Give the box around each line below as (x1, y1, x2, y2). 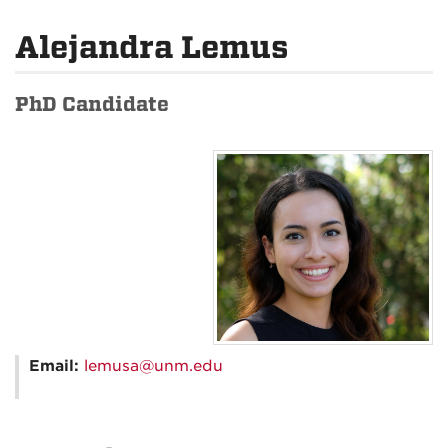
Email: (29, 356, 84, 375)
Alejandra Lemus (15, 30, 289, 65)
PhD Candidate (15, 93, 169, 116)
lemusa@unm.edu (84, 356, 223, 375)
